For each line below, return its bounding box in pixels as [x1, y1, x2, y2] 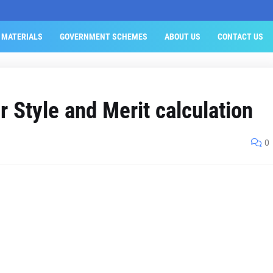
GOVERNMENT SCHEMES [59, 32, 147, 41]
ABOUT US [164, 32, 200, 41]
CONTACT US [217, 32, 263, 41]
